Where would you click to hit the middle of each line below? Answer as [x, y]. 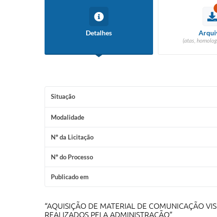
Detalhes [99, 33]
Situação [63, 96]
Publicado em [70, 177]
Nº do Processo [72, 157]
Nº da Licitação [72, 137]
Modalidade [68, 117]
